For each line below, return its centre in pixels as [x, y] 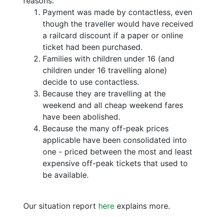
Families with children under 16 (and [108, 58]
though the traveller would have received [118, 23]
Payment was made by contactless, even [117, 12]
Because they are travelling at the [104, 93]
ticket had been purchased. [93, 47]
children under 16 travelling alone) [105, 70]
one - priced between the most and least [117, 151]
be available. [66, 175]
